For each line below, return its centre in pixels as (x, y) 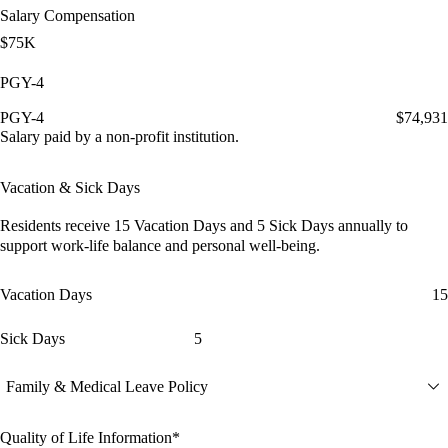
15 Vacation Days (172, 226)
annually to (373, 226)
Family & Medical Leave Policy (107, 386)
